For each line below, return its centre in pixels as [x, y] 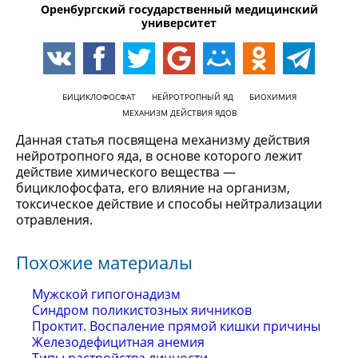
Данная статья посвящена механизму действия [163, 140]
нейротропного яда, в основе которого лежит [159, 156]
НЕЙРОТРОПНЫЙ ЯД [192, 97]
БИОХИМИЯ [272, 97]
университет [179, 23]
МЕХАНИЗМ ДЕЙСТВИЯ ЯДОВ [179, 113]
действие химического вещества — [126, 172]
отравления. [54, 220]
